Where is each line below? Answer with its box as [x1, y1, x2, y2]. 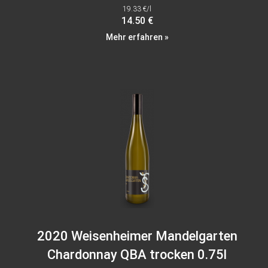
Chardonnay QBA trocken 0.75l [47, 247, 227, 263]
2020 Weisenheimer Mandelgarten [36, 229, 237, 244]
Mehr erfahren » [105, 32, 169, 42]
